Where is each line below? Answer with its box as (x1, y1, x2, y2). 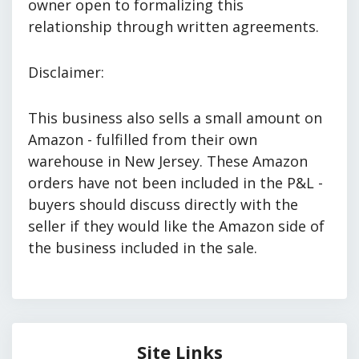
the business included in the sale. (28, 237, 257, 257)
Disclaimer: (28, 62, 104, 82)
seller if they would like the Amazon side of (28, 216, 325, 236)
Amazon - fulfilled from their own (28, 129, 257, 149)
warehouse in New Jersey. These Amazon (28, 151, 308, 171)
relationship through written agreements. (28, 16, 319, 36)
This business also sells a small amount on (28, 107, 322, 127)
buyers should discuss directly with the (28, 194, 298, 214)
